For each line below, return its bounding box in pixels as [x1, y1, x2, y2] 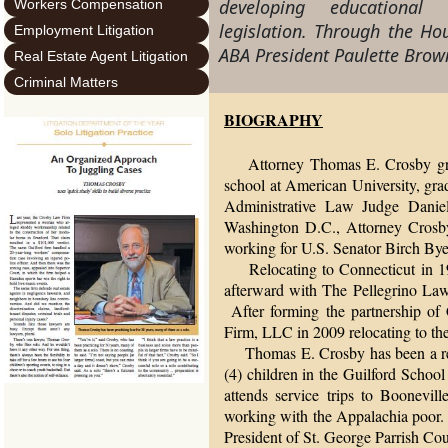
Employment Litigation [14, 22, 154, 38]
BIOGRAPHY [224, 108, 323, 131]
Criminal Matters [14, 74, 118, 90]
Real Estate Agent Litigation [14, 48, 188, 64]
